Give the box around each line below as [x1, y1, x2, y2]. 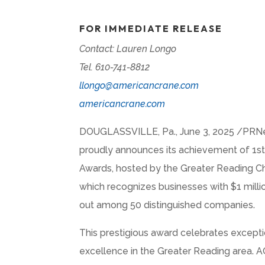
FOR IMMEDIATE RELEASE [79, 22, 223, 35]
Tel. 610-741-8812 [79, 62, 150, 73]
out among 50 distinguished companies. [79, 199, 256, 211]
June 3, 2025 [180, 126, 235, 138]
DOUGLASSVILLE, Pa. [79, 126, 176, 138]
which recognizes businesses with [79, 181, 231, 193]
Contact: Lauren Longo [79, 43, 177, 55]
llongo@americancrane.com [79, 80, 199, 92]
